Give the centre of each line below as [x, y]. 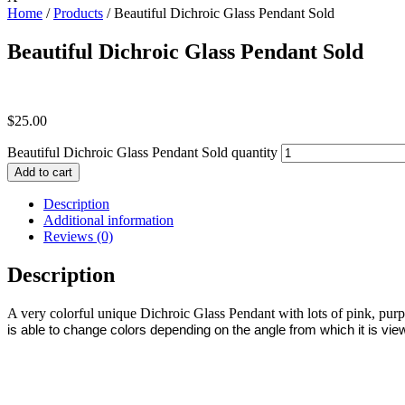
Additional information [108, 221]
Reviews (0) [78, 237]
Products [78, 14]
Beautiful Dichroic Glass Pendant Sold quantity [142, 153]
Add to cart [43, 173]
